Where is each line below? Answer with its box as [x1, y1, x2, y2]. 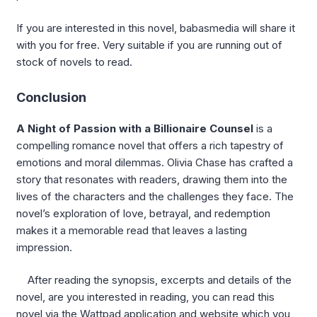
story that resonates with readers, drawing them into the [16, 172, 287, 186]
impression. [16, 240, 72, 254]
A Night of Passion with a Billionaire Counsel [16, 121, 253, 135]
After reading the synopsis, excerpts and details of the [16, 273, 292, 287]
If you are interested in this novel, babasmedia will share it [16, 21, 295, 35]
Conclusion [16, 89, 86, 105]
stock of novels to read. [16, 54, 132, 69]
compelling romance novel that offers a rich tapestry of [16, 138, 284, 152]
